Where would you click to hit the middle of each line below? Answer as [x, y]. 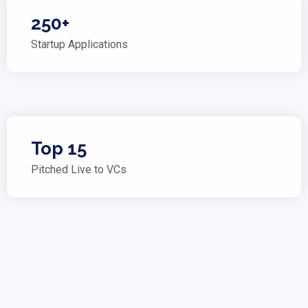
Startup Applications [79, 45]
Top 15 [59, 149]
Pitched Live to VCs [79, 170]
